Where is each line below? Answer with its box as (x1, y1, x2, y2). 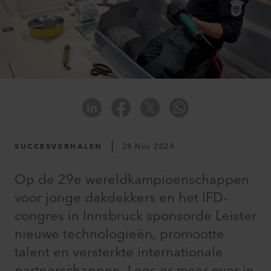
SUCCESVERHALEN (15, 140, 102, 154)
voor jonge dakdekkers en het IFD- (15, 186, 227, 211)
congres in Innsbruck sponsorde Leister (15, 204, 256, 229)
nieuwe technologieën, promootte (15, 223, 224, 247)
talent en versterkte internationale (15, 241, 223, 265)
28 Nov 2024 (122, 140, 175, 154)
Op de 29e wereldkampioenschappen (15, 168, 249, 192)
